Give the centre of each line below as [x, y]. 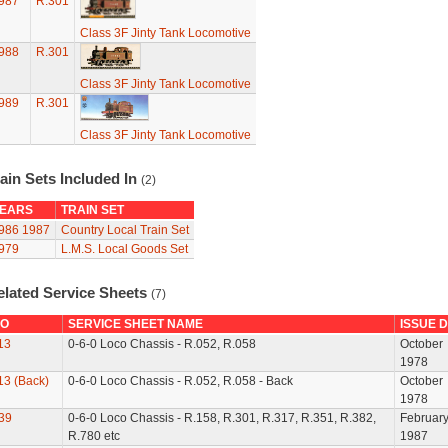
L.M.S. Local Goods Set [124, 249]
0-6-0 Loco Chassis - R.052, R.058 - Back [180, 381]
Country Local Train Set [124, 230]
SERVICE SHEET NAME [135, 324]
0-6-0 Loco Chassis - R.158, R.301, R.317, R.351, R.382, [221, 418]
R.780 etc [93, 436]
